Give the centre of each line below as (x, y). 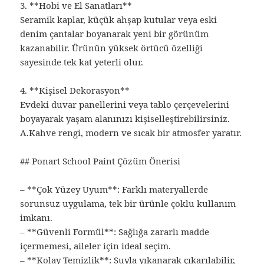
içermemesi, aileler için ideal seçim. (96, 246)
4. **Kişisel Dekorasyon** (75, 90)
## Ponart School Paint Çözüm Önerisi (100, 161)
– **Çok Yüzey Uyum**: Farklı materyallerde (114, 189)
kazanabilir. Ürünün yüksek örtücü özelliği (112, 48)
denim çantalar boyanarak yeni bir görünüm (115, 34)
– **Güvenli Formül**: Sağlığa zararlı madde (115, 232)
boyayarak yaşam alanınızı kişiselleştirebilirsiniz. (125, 119)
